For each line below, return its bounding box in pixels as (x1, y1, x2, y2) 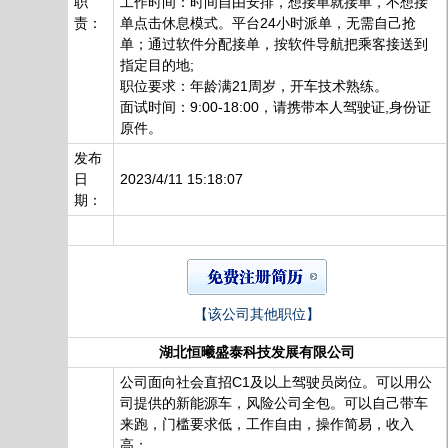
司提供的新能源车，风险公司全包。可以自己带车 (120, 395, 428, 411)
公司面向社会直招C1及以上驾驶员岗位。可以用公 (120, 374, 432, 390)
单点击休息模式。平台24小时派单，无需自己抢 (120, 15, 416, 31)
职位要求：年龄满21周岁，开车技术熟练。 (120, 78, 388, 94)
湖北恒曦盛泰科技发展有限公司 (159, 344, 355, 360)
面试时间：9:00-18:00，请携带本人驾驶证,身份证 (120, 99, 431, 115)
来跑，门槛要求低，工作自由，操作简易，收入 (120, 416, 414, 432)
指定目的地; (120, 57, 194, 73)
